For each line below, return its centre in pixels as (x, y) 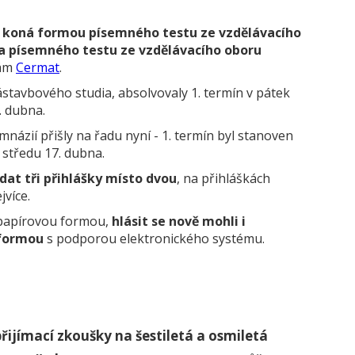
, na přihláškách (223, 178)
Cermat (38, 67)
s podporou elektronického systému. (154, 239)
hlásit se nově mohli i (179, 221)
